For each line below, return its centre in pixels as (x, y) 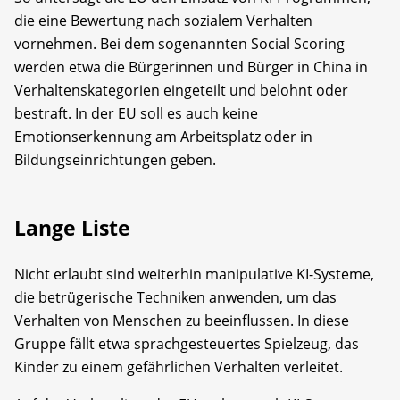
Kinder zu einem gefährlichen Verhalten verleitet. (179, 367)
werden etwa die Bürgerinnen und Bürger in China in (191, 67)
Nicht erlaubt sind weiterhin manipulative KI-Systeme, (194, 274)
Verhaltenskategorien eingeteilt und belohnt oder (181, 90)
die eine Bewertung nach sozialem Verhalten (163, 20)
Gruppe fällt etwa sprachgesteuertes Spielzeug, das (187, 343)
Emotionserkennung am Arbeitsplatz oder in (163, 136)
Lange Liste (72, 227)
